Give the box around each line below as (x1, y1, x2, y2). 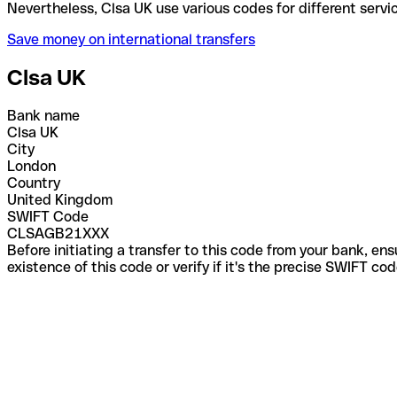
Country (7, 174, 60, 191)
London (7, 157, 56, 175)
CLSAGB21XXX (7, 224, 109, 242)
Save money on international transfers (7, 30, 255, 48)
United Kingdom (7, 191, 113, 208)
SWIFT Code (7, 207, 89, 225)
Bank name (7, 106, 80, 124)
